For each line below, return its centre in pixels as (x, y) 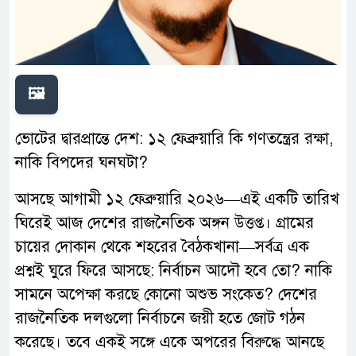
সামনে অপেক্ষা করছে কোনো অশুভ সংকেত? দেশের (166, 295)
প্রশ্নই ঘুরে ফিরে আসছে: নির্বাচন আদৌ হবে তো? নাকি (174, 271)
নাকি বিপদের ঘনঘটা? (81, 163)
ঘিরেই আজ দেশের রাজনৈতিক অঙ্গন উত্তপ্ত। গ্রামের (164, 223)
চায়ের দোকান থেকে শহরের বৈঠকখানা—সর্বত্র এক (162, 247)
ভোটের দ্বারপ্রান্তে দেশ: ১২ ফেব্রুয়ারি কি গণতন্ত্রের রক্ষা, (174, 139)
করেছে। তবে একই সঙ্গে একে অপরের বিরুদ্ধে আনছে (170, 342)
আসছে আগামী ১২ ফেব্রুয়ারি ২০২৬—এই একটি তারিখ (177, 199)
